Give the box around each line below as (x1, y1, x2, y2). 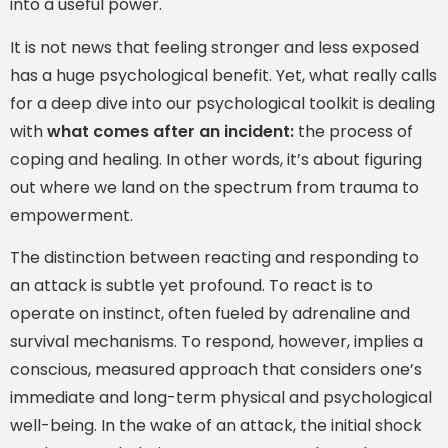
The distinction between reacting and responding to (10, 245, 419, 269)
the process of (294, 119, 413, 143)
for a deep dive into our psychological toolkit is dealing (10, 91, 435, 115)
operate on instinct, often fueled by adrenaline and (10, 301, 410, 325)
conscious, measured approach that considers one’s (10, 357, 422, 381)
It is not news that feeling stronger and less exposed (10, 35, 419, 59)
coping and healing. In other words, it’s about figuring (10, 147, 422, 171)
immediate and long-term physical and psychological (10, 385, 432, 409)
